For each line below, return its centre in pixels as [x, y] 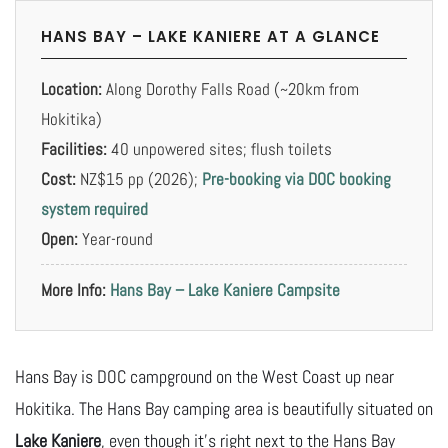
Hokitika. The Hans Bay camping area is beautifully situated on [224, 408]
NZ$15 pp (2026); [139, 178]
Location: [71, 88]
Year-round [115, 238]
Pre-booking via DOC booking [296, 178]
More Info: [73, 289]
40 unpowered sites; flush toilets [219, 148]
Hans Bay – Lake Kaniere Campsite [225, 289]
